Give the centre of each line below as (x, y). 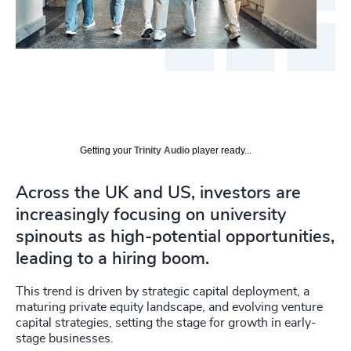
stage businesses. (66, 338)
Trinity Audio (162, 150)
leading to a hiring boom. (112, 258)
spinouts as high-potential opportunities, (175, 236)
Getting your (107, 150)
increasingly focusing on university (151, 214)
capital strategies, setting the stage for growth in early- (166, 322)
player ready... (221, 150)
